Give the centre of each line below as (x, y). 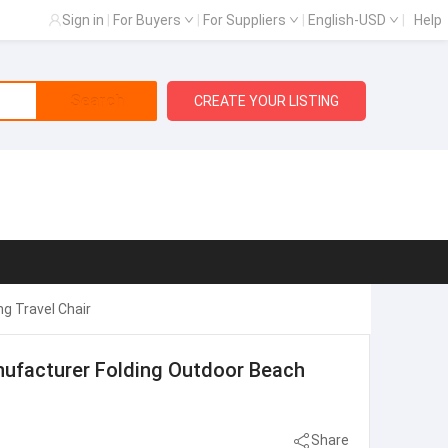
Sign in (83, 20)
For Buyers (148, 20)
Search (96, 101)
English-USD (348, 20)
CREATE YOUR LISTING (267, 101)
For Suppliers (246, 20)
